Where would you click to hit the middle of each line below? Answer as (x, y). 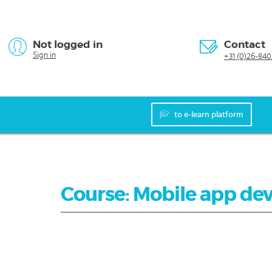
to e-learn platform (209, 115)
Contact (245, 44)
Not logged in (68, 44)
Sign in (44, 55)
